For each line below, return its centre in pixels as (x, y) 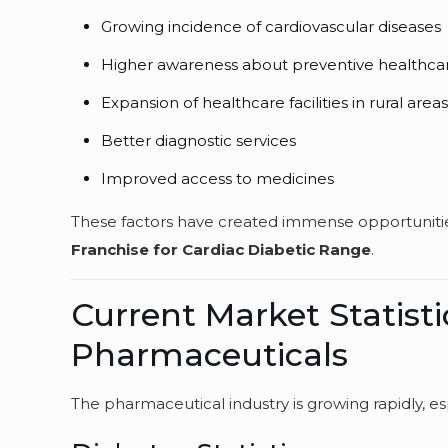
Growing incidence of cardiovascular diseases (271, 26)
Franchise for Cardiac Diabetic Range (221, 249)
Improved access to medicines (218, 178)
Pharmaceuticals (210, 354)
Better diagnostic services (199, 140)
